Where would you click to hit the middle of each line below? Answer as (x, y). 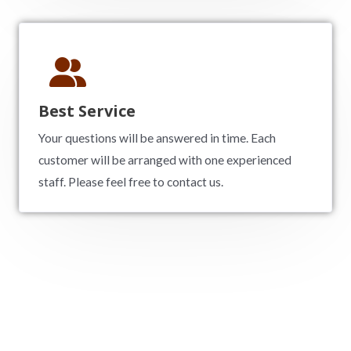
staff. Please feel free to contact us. (131, 182)
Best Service (87, 111)
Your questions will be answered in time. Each (157, 138)
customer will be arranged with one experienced (165, 160)
